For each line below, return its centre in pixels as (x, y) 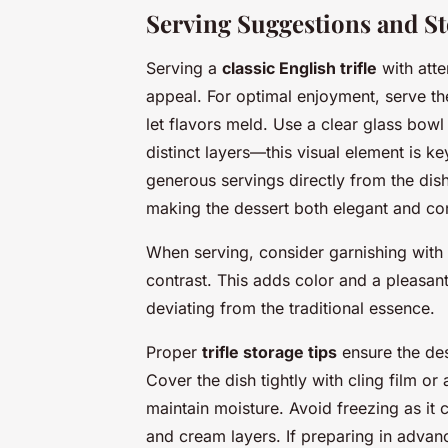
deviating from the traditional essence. (290, 307)
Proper (174, 351)
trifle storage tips (269, 351)
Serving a (184, 67)
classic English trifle (299, 67)
